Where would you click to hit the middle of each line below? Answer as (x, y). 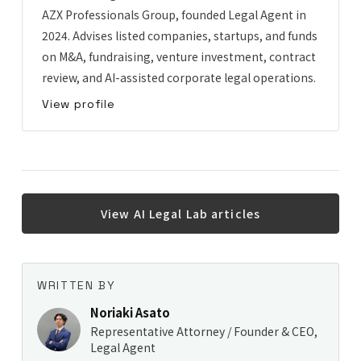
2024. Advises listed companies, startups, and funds (179, 35)
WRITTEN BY (76, 285)
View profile (78, 104)
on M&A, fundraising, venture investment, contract (178, 56)
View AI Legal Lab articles (180, 213)
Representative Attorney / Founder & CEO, (203, 331)
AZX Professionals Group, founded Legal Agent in (174, 14)
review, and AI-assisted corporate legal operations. (178, 77)
